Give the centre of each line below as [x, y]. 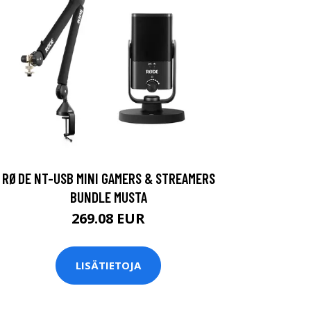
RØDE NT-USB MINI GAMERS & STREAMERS [108, 178]
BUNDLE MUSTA [108, 196]
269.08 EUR [108, 218]
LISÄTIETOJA [108, 266]
